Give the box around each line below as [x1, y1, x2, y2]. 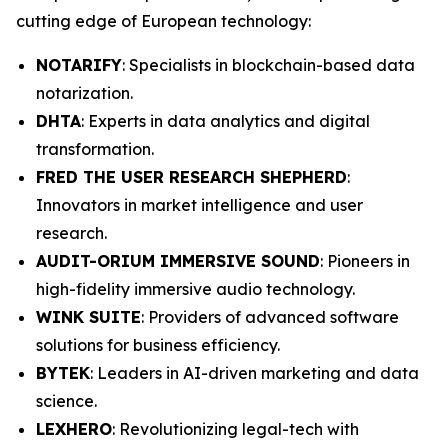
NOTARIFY [36, 55, 122, 75]
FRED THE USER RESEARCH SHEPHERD [36, 167, 347, 187]
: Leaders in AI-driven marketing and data [90, 363, 419, 383]
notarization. [36, 83, 133, 103]
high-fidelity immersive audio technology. [36, 279, 355, 299]
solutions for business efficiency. [36, 335, 280, 355]
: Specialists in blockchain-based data [122, 55, 415, 75]
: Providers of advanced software [141, 307, 399, 327]
